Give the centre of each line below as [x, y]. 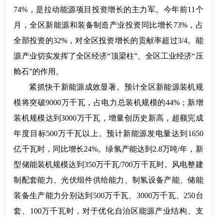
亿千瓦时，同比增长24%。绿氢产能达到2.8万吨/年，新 [108, 149]
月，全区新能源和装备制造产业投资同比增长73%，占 [108, 25]
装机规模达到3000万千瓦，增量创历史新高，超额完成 [108, 118]
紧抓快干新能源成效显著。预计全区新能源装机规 [116, 87]
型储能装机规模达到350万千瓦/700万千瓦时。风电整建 [108, 164]
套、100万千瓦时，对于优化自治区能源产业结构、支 [108, 211]
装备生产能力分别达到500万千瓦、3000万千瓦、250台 [108, 195]
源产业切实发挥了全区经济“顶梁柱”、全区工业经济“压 [108, 56]
